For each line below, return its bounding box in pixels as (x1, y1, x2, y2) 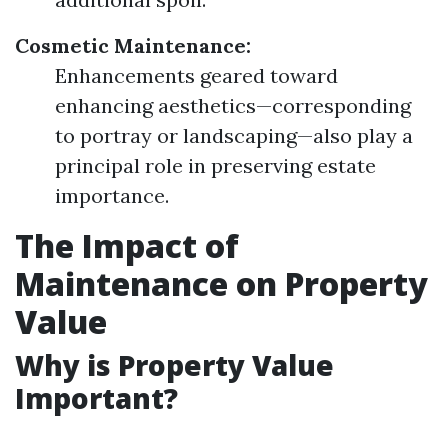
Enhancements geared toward (55, 63, 338, 88)
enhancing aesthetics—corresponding (55, 93, 411, 118)
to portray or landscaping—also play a (55, 123, 413, 148)
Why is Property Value (15, 346, 334, 384)
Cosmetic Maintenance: (15, 33, 251, 58)
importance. (55, 183, 169, 208)
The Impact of (15, 224, 239, 267)
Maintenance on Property (15, 262, 428, 305)
